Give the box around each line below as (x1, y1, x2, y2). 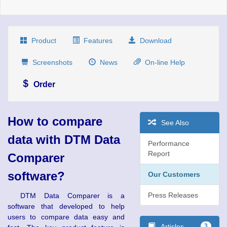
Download (136, 36, 172, 45)
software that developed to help (8, 202, 125, 210)
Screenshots (28, 58, 72, 66)
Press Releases (148, 191, 199, 199)
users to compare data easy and (8, 212, 125, 221)
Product (27, 36, 56, 45)
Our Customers (148, 170, 201, 178)
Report (148, 149, 170, 158)
